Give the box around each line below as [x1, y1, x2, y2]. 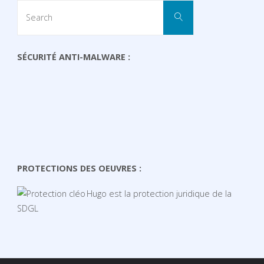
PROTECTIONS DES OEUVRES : [16, 163, 141, 174]
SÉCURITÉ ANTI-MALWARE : [16, 51, 130, 63]
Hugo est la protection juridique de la [86, 187, 232, 199]
